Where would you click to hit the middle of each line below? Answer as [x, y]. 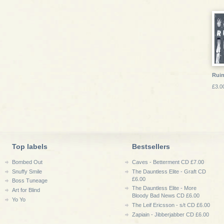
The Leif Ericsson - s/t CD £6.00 [171, 205]
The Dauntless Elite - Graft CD [169, 171]
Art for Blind [26, 190]
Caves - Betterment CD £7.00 [168, 162]
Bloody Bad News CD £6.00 [166, 196]
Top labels [30, 146]
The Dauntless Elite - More [164, 188]
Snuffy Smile [27, 171]
